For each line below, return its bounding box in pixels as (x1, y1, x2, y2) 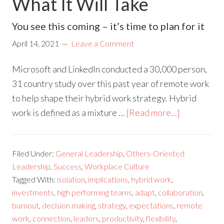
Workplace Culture (84, 161, 150, 171)
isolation (57, 174, 85, 184)
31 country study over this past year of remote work (12, 78, 209, 89)
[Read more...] (126, 107, 180, 118)
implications (88, 174, 128, 184)
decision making (42, 200, 95, 210)
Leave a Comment (71, 38, 134, 48)
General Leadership (55, 148, 123, 158)
